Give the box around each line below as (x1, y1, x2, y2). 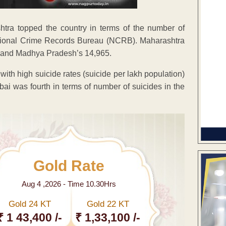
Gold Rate (33, 157, 104, 174)
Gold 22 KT (86, 199, 129, 209)
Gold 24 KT (8, 199, 51, 209)
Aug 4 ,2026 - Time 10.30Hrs (21, 179, 116, 188)
